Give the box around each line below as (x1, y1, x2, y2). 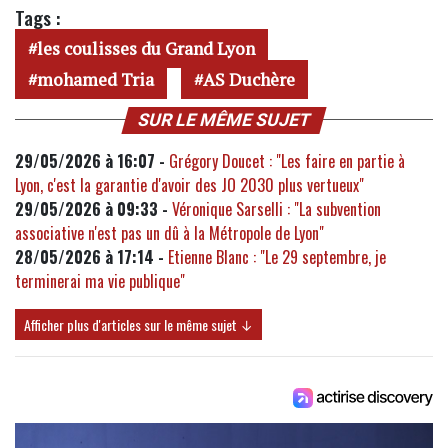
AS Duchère (203, 67, 295, 91)
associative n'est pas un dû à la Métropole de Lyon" (15, 220, 324, 245)
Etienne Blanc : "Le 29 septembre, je (168, 244, 386, 269)
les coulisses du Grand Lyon (37, 36, 255, 60)
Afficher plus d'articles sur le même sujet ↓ (24, 313, 253, 335)
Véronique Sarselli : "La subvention (172, 196, 381, 221)
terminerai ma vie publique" (15, 268, 185, 293)
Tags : (15, 2, 60, 32)
